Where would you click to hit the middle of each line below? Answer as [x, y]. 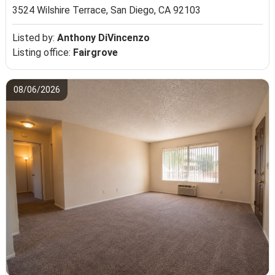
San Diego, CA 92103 [156, 10]
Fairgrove [96, 53]
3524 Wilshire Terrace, [62, 10]
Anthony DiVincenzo [104, 38]
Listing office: [43, 53]
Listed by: [35, 38]
